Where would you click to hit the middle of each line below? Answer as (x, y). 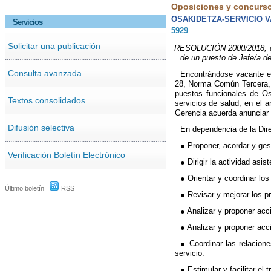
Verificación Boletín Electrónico (66, 155)
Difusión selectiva (41, 127)
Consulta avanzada (44, 73)
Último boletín (24, 188)
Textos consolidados (46, 100)
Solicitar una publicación (54, 46)
